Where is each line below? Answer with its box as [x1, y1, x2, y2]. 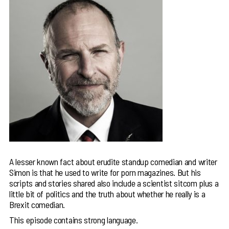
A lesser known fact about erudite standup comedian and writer [9, 156, 217, 168]
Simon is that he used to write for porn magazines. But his [9, 167, 201, 178]
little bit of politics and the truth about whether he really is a [9, 188, 205, 200]
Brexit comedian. [9, 199, 65, 211]
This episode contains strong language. [9, 214, 138, 226]
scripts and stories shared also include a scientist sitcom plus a [9, 177, 219, 189]
